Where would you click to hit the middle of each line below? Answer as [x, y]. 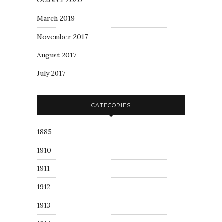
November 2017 [62, 37]
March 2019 [56, 18]
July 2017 [51, 73]
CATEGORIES [111, 105]
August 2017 [56, 55]
